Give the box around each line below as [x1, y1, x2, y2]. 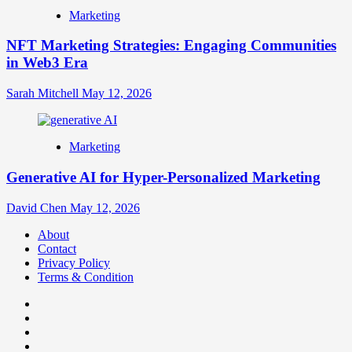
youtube [37, 324, 77, 338]
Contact [38, 241, 76, 255]
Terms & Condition [38, 269, 134, 284]
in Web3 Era [6, 54, 88, 71]
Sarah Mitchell [6, 86, 82, 101]
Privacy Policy [38, 255, 110, 269]
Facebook [37, 295, 86, 310]
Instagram [37, 310, 86, 324]
